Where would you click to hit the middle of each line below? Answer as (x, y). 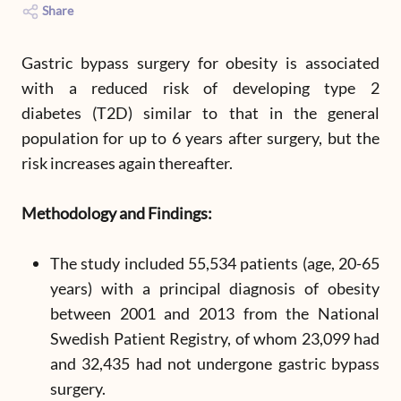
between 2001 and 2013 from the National (215, 313)
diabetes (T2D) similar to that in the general (200, 113)
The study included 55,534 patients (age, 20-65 (215, 263)
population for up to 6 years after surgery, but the (200, 138)
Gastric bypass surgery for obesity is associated (200, 63)
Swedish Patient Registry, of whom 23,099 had (215, 338)
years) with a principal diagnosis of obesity (215, 288)
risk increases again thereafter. (127, 163)
